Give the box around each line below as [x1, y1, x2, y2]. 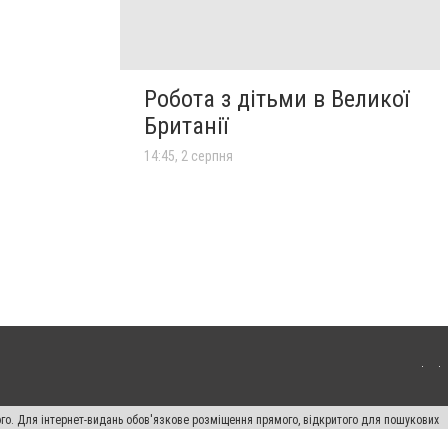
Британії [144, 112, 228, 141]
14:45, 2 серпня [144, 148, 233, 165]
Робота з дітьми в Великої [144, 85, 409, 114]
